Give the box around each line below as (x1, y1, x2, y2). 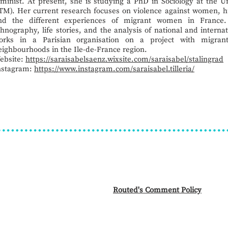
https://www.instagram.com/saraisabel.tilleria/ (34, 64, 194, 74)
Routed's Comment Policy (113, 185, 202, 195)
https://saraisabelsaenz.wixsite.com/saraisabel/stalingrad (25, 54, 223, 64)
